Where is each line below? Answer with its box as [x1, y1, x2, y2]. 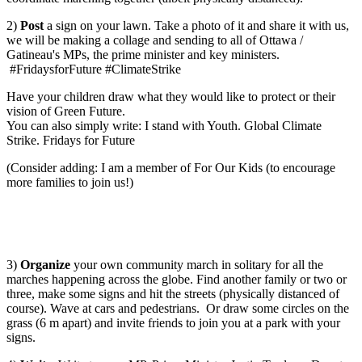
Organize [20, 258, 70, 272]
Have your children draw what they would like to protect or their [6, 90, 335, 104]
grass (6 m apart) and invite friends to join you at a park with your [6, 316, 340, 330]
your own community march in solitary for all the [70, 258, 323, 272]
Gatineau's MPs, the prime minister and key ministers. [6, 48, 280, 62]
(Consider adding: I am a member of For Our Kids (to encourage [6, 161, 335, 175]
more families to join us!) [6, 175, 133, 190]
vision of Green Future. [6, 104, 125, 119]
